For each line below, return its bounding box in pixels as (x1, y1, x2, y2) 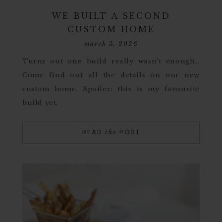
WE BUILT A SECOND (52, 11, 170, 21)
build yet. (22, 99, 58, 107)
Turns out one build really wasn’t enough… (22, 57, 200, 65)
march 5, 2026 (84, 40, 138, 48)
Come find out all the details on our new (22, 71, 200, 79)
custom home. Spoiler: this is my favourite (22, 85, 200, 93)
